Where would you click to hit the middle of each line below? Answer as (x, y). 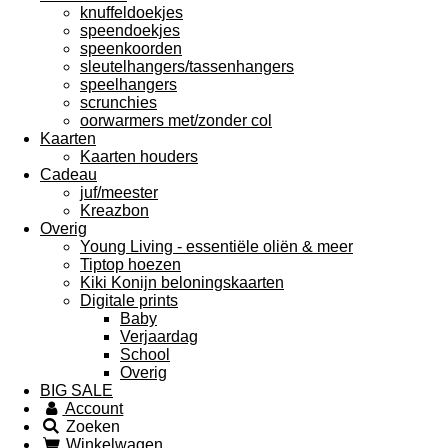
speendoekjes (130, 30)
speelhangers (128, 84)
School (145, 354)
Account (94, 408)
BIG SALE (76, 390)
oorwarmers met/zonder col (176, 120)
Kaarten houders (139, 156)
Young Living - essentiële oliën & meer (216, 246)
